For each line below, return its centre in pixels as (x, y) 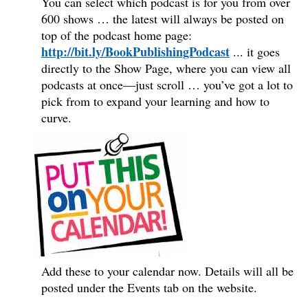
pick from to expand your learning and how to (155, 101)
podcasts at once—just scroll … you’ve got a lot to (167, 84)
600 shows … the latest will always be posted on (163, 18)
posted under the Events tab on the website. (149, 287)
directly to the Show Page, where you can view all (166, 68)
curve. (56, 117)
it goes (263, 51)
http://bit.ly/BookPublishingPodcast (135, 51)
